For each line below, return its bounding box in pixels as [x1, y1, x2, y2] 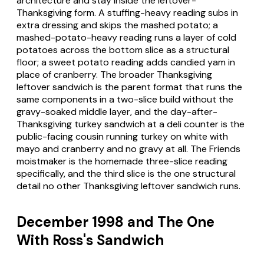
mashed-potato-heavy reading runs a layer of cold [16, 31, 236, 44]
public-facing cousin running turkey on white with [16, 130, 228, 143]
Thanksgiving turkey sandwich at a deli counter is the [16, 117, 245, 130]
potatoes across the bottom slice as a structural [16, 43, 229, 56]
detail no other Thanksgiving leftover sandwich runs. [16, 179, 240, 192]
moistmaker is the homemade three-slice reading [16, 154, 227, 167]
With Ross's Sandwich [16, 231, 164, 250]
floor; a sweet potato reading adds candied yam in [16, 55, 235, 68]
